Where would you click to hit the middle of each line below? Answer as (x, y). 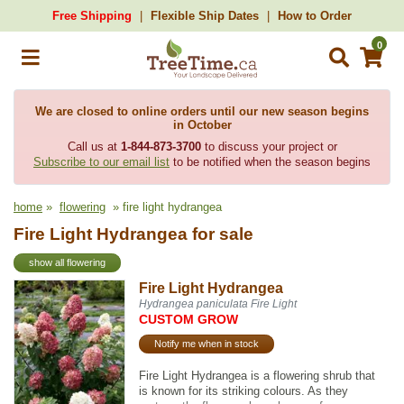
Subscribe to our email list (101, 162)
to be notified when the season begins (270, 162)
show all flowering (67, 263)
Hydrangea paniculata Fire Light (218, 303)
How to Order (315, 16)
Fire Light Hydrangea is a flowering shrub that (257, 375)
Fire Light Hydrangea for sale (133, 234)
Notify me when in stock (207, 344)
